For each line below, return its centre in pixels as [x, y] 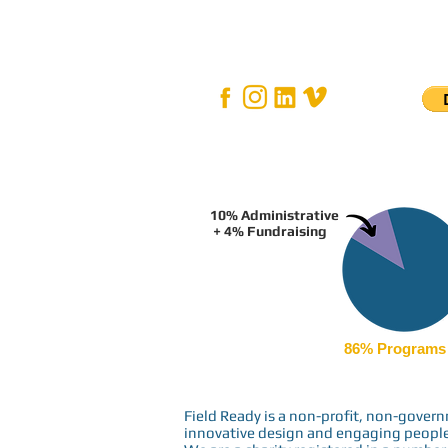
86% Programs [395, 349]
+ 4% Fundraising [268, 231]
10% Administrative [274, 215]
